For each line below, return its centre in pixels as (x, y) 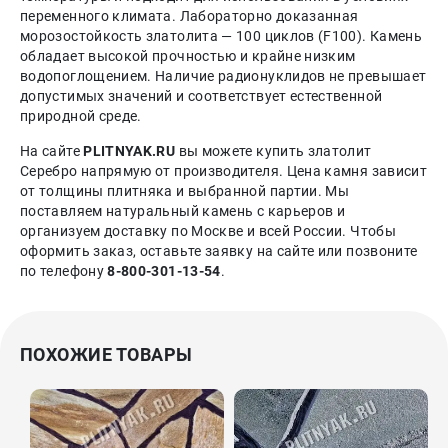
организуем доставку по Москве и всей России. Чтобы (208, 231)
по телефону (64, 271)
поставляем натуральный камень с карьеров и (183, 211)
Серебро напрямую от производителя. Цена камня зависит (224, 171)
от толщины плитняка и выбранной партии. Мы (185, 191)
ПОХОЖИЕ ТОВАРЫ (106, 355)
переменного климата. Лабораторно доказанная (189, 16)
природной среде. (81, 116)
